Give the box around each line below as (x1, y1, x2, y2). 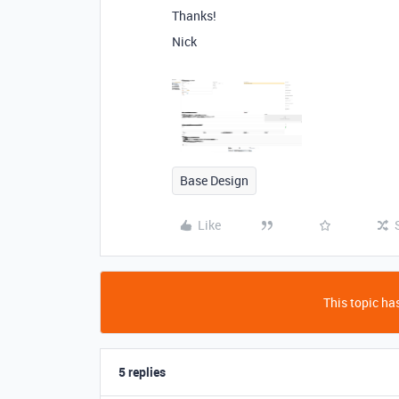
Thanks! (172, 7, 216, 24)
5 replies (118, 362, 166, 380)
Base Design (180, 171, 248, 189)
